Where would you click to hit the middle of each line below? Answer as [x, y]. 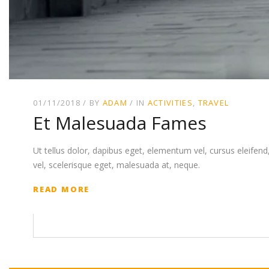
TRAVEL [213, 102]
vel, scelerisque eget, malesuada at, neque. [116, 165]
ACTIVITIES [170, 102]
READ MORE [62, 189]
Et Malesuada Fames [120, 123]
